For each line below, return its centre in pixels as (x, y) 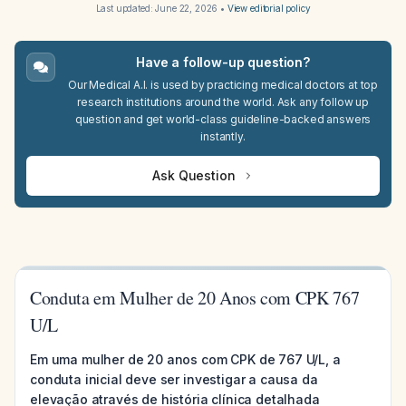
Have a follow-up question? (223, 62)
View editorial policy (269, 8)
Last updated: (126, 8)
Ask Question (194, 175)
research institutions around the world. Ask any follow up (223, 102)
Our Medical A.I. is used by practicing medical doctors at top (223, 85)
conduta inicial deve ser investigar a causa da (174, 379)
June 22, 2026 (187, 8)
